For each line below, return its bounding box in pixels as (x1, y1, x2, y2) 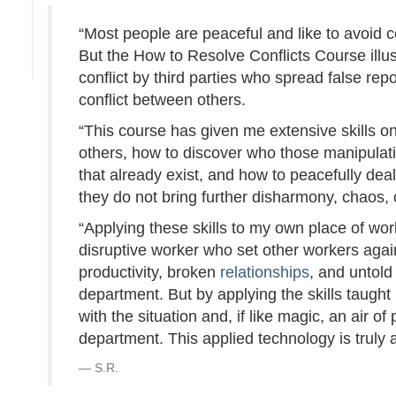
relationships (220, 263, 310, 281)
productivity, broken (79, 263, 221, 281)
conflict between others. (79, 90, 247, 109)
